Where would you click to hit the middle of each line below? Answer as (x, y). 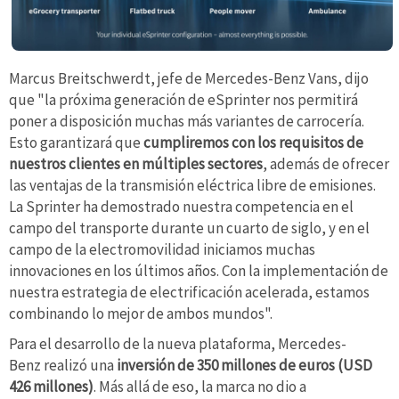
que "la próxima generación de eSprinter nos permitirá (183, 99)
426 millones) (51, 386)
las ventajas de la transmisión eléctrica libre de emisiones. (192, 185)
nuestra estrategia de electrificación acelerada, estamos (189, 292)
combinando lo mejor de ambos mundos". (141, 313)
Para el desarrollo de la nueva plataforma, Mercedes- (178, 343)
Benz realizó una (63, 365)
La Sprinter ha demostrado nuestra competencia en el (181, 206)
